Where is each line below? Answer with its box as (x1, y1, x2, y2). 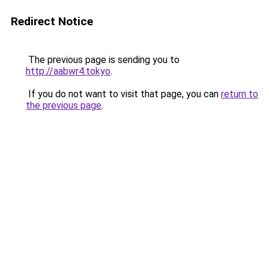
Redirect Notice (11, 14, 93, 28)
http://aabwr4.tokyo (26, 65, 110, 77)
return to (221, 88, 258, 100)
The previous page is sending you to (26, 54, 180, 65)
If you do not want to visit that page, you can (26, 88, 221, 100)
